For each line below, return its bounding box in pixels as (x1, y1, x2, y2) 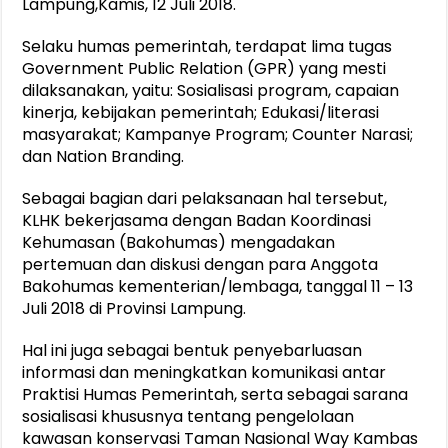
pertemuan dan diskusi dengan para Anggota (22, 253, 379, 277)
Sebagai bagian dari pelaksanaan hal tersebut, (22, 187, 388, 211)
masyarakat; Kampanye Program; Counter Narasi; (22, 123, 414, 147)
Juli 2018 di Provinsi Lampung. (22, 297, 247, 321)
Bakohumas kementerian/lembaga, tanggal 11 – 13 (22, 275, 414, 299)
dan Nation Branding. (22, 145, 185, 169)
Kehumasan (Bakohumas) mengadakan (22, 231, 336, 255)
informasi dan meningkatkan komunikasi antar (22, 361, 387, 385)
